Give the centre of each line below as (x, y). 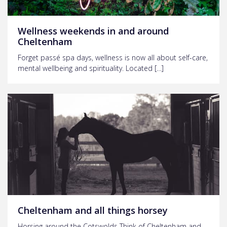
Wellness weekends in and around (93, 31)
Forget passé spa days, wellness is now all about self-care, (113, 57)
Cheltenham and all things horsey (93, 210)
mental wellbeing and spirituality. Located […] (91, 68)
